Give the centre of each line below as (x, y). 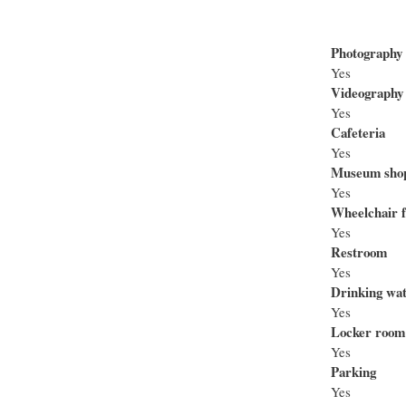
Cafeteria (358, 132)
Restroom (358, 251)
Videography (367, 92)
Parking (353, 371)
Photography (366, 52)
